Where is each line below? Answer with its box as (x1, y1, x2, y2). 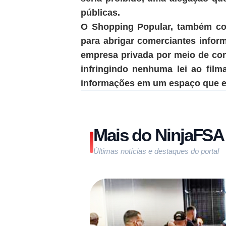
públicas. (81, 7, 120, 18)
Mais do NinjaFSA (93, 125, 224, 145)
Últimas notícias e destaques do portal (93, 146, 219, 155)
